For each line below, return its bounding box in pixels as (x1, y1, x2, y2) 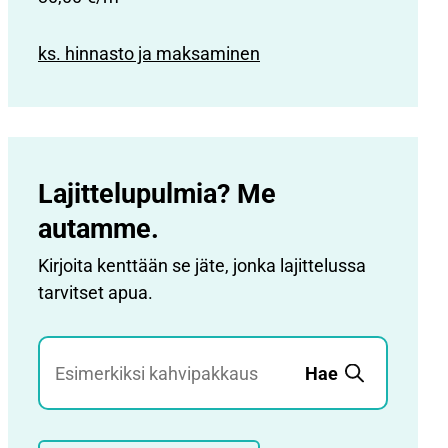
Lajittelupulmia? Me (38, 178, 276, 210)
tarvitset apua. (38, 282, 153, 303)
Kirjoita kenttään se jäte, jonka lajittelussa (38, 255, 366, 276)
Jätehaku (39, 340, 114, 361)
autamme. (38, 213, 159, 245)
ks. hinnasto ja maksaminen (38, 43, 260, 64)
